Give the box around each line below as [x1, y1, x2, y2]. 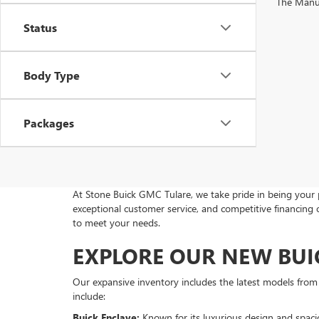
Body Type [23, 68, 80, 83]
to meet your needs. [73, 216, 160, 230]
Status [23, 20, 57, 36]
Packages [23, 115, 74, 131]
